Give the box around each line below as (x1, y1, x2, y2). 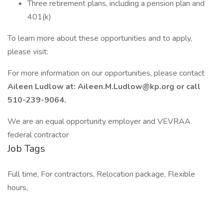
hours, (7, 182, 28, 193)
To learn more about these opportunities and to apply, (7, 33, 192, 44)
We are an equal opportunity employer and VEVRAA (7, 116, 191, 127)
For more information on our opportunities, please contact (7, 68, 205, 79)
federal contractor (7, 129, 69, 140)
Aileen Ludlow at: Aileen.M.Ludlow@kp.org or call (7, 81, 201, 92)
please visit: (7, 46, 48, 57)
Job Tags (7, 142, 45, 155)
